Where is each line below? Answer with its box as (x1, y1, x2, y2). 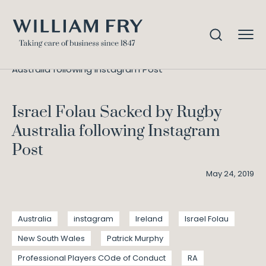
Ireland (135, 213, 163, 224)
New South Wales (18, 233, 85, 244)
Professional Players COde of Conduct (18, 252, 166, 264)
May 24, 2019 (206, 168, 254, 179)
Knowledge (56, 50, 102, 62)
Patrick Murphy (107, 233, 163, 244)
